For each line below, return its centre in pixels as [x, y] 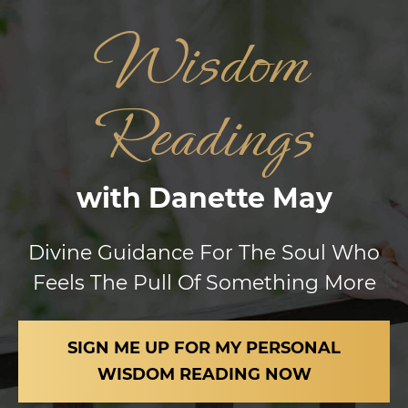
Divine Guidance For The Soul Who [204, 253]
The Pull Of [148, 283]
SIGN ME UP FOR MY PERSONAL [204, 348]
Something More [291, 283]
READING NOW [245, 374]
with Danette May [204, 198]
